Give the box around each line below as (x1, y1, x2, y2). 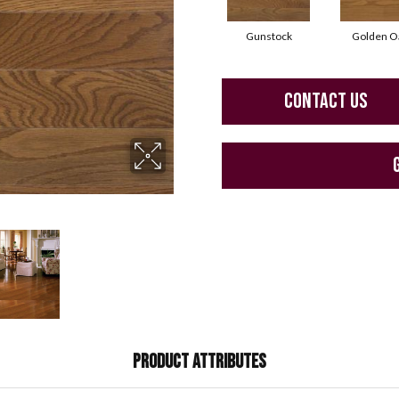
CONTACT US (284, 88, 369, 115)
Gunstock (245, 29, 292, 44)
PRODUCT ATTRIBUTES (133, 350, 266, 374)
